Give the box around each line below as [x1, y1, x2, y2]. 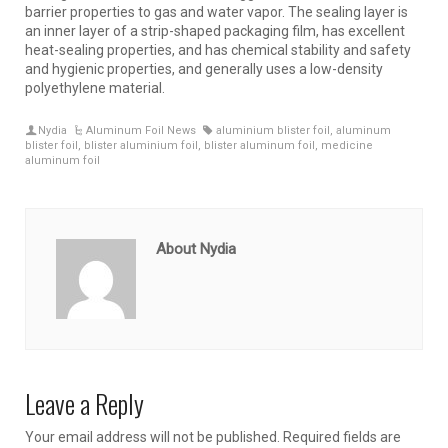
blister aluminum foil [204, 138, 315, 152]
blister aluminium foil [84, 138, 198, 152]
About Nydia [156, 239, 236, 258]
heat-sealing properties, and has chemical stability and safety [25, 41, 411, 58]
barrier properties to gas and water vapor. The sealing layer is [25, 3, 408, 20]
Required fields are [280, 428, 401, 445]
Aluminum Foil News [86, 123, 197, 137]
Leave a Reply [25, 383, 144, 423]
